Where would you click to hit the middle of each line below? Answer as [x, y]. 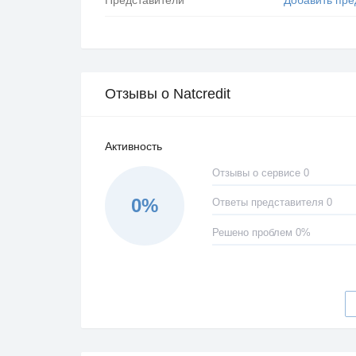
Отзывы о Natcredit [168, 93]
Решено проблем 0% [261, 232]
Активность [133, 146]
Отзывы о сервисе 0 [260, 173]
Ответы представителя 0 [272, 203]
